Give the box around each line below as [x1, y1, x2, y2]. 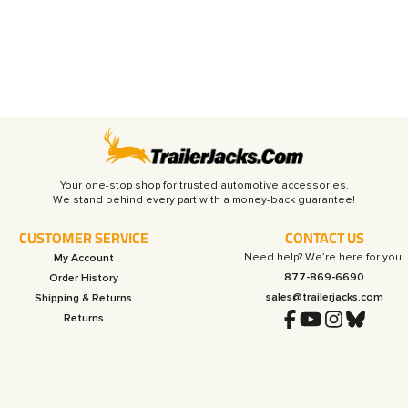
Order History [48, 270, 118, 285]
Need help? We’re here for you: [244, 250, 405, 264]
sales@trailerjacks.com [265, 290, 383, 304]
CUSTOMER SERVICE [18, 223, 148, 251]
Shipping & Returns [35, 291, 133, 305]
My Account [53, 250, 114, 265]
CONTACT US [284, 223, 364, 251]
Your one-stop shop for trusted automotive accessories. [59, 178, 349, 192]
